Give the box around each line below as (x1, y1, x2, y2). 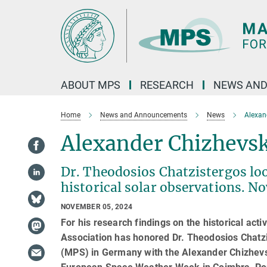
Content (3, 21, 36, 33)
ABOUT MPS (61, 79, 120, 91)
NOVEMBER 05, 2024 (61, 203, 133, 211)
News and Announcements (100, 111, 187, 119)
